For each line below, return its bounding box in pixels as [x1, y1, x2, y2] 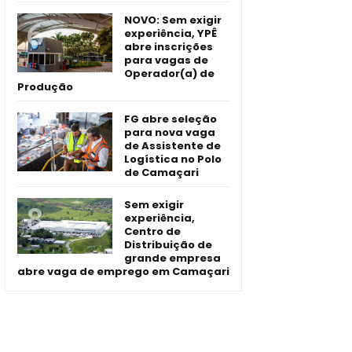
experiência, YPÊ [124, 26, 217, 41]
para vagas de [124, 53, 208, 68]
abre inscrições [124, 39, 213, 54]
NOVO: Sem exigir [124, 13, 222, 27]
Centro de [124, 224, 181, 239]
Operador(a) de [124, 66, 214, 81]
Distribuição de [124, 237, 212, 252]
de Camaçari [124, 165, 199, 180]
